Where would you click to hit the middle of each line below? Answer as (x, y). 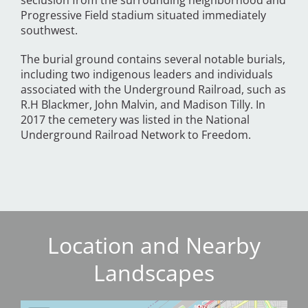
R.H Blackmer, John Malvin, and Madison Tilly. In (143, 105)
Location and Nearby (154, 245)
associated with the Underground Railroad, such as (153, 90)
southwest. (55, 31)
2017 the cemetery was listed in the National (135, 120)
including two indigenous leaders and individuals (147, 75)
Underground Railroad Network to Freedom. (137, 135)
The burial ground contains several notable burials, (153, 59)
